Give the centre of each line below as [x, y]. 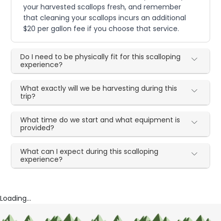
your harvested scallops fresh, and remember [102, 7]
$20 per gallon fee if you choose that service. [101, 29]
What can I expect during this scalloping [90, 151]
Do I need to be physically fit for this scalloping [101, 57]
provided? [37, 128]
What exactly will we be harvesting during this [99, 88]
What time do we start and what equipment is [100, 120]
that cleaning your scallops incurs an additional [105, 18]
